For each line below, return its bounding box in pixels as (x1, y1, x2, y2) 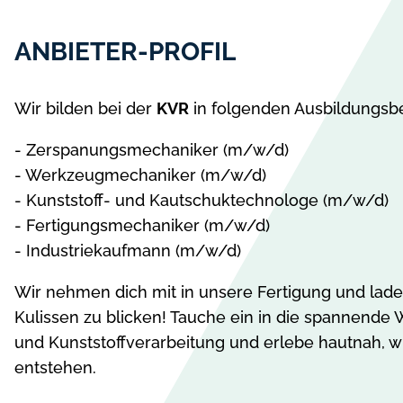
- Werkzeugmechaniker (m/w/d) (14, 165, 266, 184)
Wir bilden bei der (14, 98, 157, 118)
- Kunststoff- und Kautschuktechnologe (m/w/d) (14, 190, 389, 210)
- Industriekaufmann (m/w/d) (14, 240, 241, 260)
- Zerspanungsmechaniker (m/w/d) (14, 139, 289, 159)
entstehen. (14, 357, 96, 377)
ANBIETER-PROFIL (14, 36, 236, 67)
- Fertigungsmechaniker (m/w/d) (14, 215, 270, 235)
